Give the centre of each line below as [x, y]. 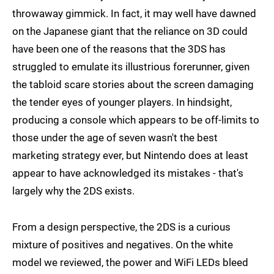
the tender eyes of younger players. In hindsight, [122, 102]
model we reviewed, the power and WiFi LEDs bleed [130, 263]
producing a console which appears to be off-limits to [136, 120]
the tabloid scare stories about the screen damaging [133, 85]
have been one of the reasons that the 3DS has [119, 49]
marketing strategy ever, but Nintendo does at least [130, 156]
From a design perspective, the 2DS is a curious [121, 227]
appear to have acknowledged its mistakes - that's [128, 173]
